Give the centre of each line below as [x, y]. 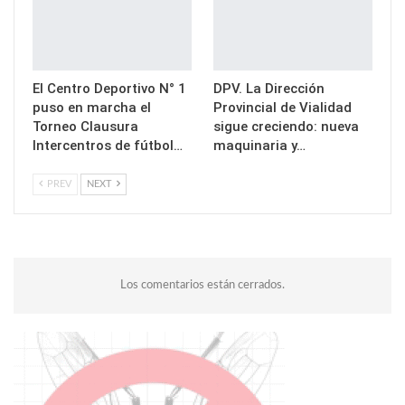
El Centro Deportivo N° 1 [109, 88]
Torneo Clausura [85, 126]
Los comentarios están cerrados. [202, 285]
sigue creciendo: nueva [286, 126]
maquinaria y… [259, 145]
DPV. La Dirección [269, 88]
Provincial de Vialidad [283, 107]
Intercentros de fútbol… [108, 145]
